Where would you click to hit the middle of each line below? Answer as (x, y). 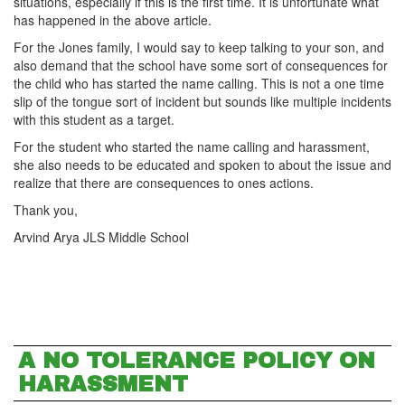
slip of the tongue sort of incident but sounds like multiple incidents (202, 101)
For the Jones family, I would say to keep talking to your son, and (199, 47)
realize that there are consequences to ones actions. (165, 183)
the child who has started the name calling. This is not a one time (199, 83)
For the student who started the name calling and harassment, (192, 146)
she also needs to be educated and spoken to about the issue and (202, 165)
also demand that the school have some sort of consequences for (201, 65)
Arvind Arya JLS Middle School (101, 237)
